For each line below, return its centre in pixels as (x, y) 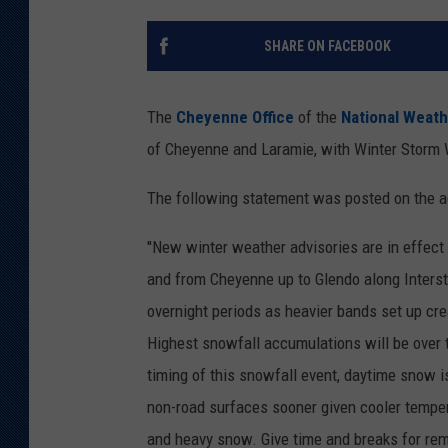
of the (315, 117)
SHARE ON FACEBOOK (327, 46)
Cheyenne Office (235, 117)
